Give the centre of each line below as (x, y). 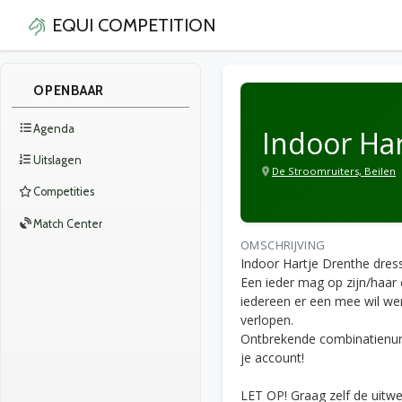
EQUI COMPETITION (134, 25)
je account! (272, 358)
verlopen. (267, 320)
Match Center (67, 223)
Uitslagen (57, 160)
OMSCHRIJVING (283, 245)
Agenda (53, 128)
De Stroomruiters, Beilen (334, 171)
